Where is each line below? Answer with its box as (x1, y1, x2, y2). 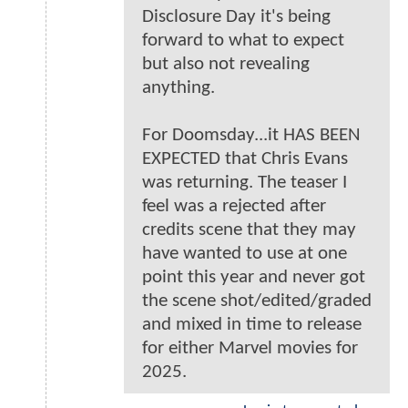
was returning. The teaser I (142, 172, 347, 192)
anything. (142, 77, 215, 97)
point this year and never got (142, 267, 365, 287)
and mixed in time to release (142, 314, 362, 334)
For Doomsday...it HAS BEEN (142, 125, 361, 145)
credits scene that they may (142, 219, 356, 240)
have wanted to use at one (142, 243, 347, 263)
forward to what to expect (142, 30, 344, 50)
